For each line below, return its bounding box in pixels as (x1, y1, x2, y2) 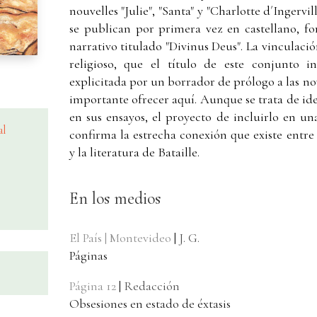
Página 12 (69, 278, 116, 294)
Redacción (123, 278, 180, 294)
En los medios (69, 188, 161, 209)
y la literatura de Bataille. (69, 144, 200, 161)
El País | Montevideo (69, 230, 171, 246)
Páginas (69, 248, 108, 264)
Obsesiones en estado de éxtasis (69, 296, 231, 312)
